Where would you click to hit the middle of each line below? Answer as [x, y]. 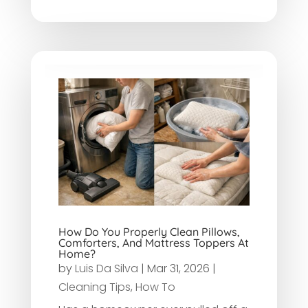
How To [155, 287]
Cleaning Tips [94, 287]
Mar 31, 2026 [178, 269]
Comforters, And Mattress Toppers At [153, 243]
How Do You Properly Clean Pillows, [149, 232]
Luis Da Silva [106, 269]
